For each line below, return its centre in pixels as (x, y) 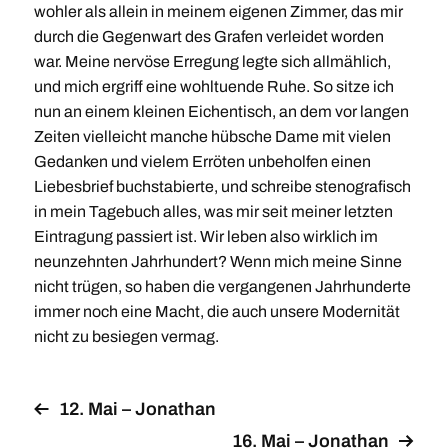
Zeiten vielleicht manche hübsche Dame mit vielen (212, 136)
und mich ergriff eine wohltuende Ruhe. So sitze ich (213, 86)
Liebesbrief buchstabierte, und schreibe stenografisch (222, 186)
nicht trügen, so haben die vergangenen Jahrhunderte (222, 286)
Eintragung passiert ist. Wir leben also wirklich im (205, 236)
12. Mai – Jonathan (137, 409)
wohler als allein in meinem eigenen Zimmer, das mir (218, 11)
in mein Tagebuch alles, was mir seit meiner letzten (213, 211)
